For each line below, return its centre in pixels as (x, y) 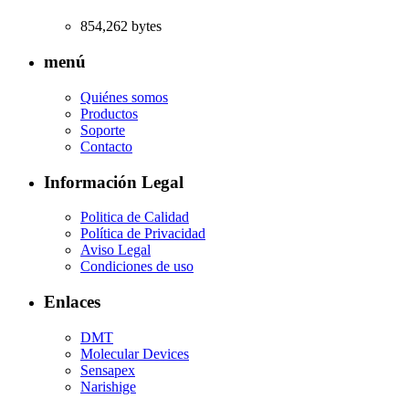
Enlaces (72, 302)
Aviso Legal (115, 250)
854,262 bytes (121, 26)
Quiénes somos (124, 97)
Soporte (103, 130)
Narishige (108, 386)
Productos (109, 113)
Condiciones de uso (137, 267)
